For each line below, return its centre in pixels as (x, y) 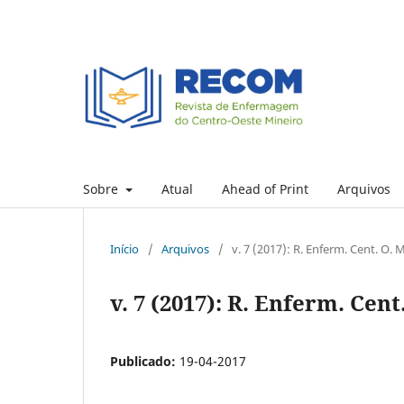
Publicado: (145, 361)
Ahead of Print (265, 188)
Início (124, 248)
